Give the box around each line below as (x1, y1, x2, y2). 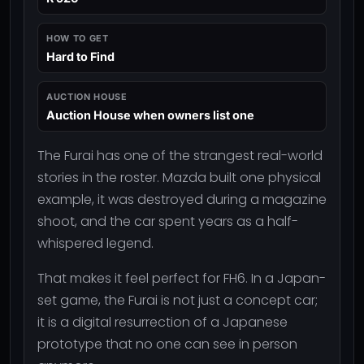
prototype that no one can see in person (37, 334, 297, 353)
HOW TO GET (46, 32, 109, 44)
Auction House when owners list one (46, 107, 254, 122)
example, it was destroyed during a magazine (37, 189, 327, 209)
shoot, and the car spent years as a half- (37, 211, 298, 231)
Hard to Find (46, 49, 115, 63)
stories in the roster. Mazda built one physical (37, 167, 321, 187)
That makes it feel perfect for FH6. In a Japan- (37, 268, 326, 288)
